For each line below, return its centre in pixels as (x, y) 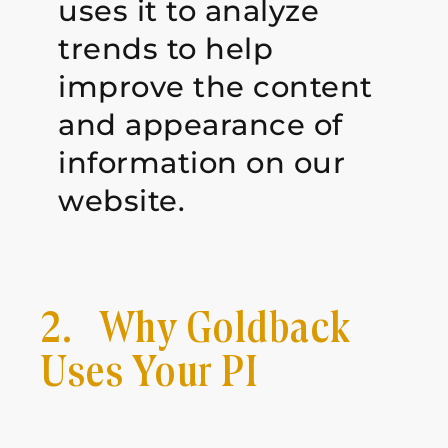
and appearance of (200, 125)
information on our (202, 163)
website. (122, 201)
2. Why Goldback (195, 330)
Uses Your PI (149, 374)
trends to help (166, 49)
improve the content (215, 87)
